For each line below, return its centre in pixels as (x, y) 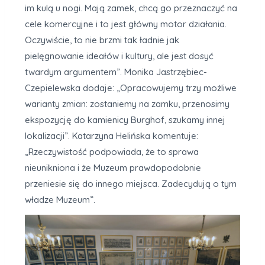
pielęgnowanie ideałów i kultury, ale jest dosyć (119, 56)
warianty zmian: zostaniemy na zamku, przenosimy (127, 104)
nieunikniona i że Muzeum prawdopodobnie (113, 168)
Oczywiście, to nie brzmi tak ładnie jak (102, 40)
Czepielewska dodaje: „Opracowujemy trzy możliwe (131, 88)
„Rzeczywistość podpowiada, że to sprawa (112, 152)
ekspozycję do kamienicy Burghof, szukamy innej (125, 120)
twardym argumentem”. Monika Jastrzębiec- (116, 72)
